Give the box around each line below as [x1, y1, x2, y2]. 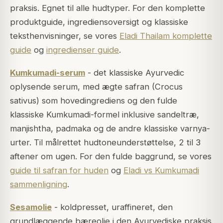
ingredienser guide [46, 44, 119, 55]
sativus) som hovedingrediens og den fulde [10, 96, 177, 106]
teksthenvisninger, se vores [10, 30, 119, 41]
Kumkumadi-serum [10, 68, 85, 78]
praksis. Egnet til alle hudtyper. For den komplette [10, 2, 205, 13]
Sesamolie [10, 202, 52, 213]
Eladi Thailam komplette [119, 30, 212, 41]
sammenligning [10, 179, 67, 189]
